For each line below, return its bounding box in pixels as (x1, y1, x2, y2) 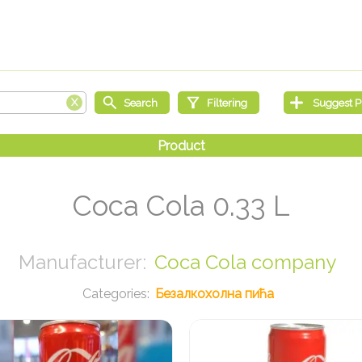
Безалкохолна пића (155, 286, 274, 302)
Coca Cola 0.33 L (72, 189, 290, 223)
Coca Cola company (154, 250, 336, 275)
